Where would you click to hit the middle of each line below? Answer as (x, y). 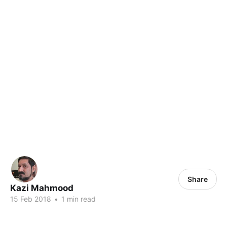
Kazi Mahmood (42, 188)
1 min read (78, 199)
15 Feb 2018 (31, 199)
